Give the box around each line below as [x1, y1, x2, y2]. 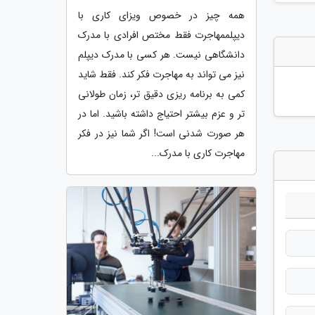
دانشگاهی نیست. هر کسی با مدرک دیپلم [78, 47, 245, 63]
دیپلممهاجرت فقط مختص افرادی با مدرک [78, 27, 245, 44]
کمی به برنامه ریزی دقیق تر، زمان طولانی [78, 86, 245, 103]
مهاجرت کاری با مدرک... [151, 146, 245, 162]
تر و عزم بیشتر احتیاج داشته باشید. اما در [78, 106, 245, 122]
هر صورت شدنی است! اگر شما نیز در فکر [78, 126, 245, 142]
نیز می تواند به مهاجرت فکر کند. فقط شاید [78, 67, 245, 83]
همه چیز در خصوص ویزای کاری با [78, 8, 245, 24]
